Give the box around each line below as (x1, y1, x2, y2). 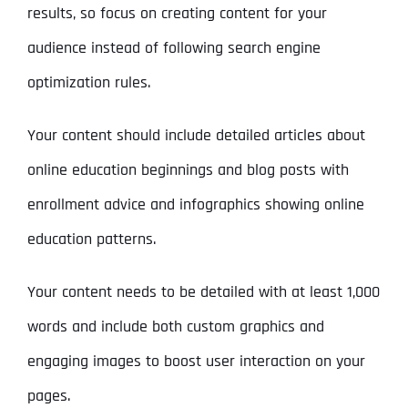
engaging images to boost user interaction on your (26, 351, 365, 372)
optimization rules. (26, 72, 150, 94)
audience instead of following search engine (26, 37, 321, 59)
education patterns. (26, 229, 156, 250)
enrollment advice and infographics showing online (26, 194, 364, 216)
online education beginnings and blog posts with (26, 159, 349, 181)
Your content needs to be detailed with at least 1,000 (26, 281, 380, 303)
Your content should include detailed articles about (26, 125, 365, 147)
